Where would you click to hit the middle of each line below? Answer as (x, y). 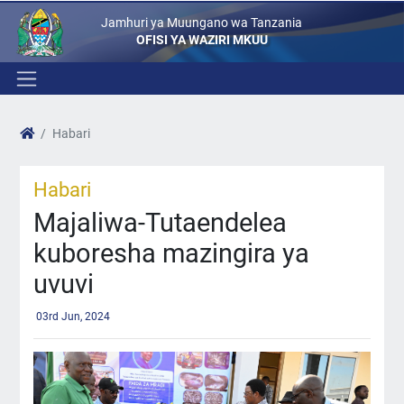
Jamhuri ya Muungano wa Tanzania (202, 23)
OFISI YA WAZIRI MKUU (202, 40)
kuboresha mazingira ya (171, 254)
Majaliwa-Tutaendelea (160, 223)
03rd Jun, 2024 (73, 316)
